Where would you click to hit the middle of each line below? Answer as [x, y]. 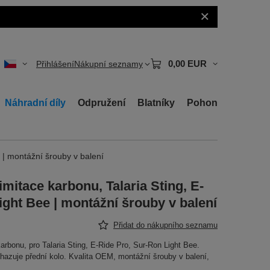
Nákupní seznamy [108, 64]
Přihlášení [55, 64]
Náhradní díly [35, 103]
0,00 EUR [187, 64]
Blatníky [156, 103]
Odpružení [102, 103]
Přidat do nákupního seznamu [165, 225]
